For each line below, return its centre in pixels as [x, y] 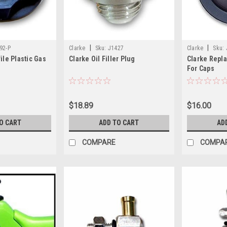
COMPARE [99, 142]
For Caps [200, 68]
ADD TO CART [119, 122]
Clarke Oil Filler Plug [102, 59]
